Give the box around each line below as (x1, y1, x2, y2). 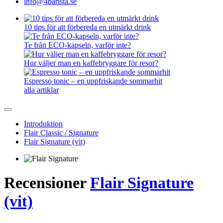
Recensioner (4, 174, 90, 192)
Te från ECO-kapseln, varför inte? (24, 41, 131, 49)
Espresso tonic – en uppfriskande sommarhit (24, 77, 162, 85)
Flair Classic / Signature (24, 128, 99, 137)
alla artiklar (24, 86, 59, 94)
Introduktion (24, 119, 63, 128)
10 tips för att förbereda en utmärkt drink (24, 23, 151, 31)
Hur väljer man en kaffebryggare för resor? (24, 59, 158, 67)
